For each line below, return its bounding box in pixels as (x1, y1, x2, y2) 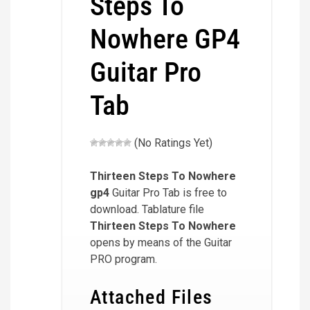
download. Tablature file (90, 203, 204, 216)
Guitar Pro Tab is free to (109, 186, 227, 199)
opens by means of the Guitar (90, 236, 232, 249)
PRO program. (90, 253, 157, 266)
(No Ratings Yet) (131, 136, 212, 149)
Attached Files (90, 286, 213, 309)
